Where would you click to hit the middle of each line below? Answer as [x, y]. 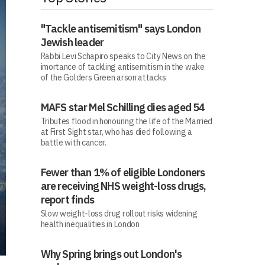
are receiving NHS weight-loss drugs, [123, 186]
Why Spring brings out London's [111, 254]
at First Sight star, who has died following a [116, 132]
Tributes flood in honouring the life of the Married [127, 121]
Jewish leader [72, 42]
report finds [67, 200]
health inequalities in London [90, 224]
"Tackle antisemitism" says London [121, 29]
